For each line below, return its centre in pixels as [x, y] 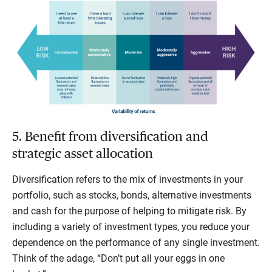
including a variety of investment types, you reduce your [131, 226]
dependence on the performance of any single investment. [136, 242]
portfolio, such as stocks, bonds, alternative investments [132, 195]
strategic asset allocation [83, 153]
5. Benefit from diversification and [110, 136]
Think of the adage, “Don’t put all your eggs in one [118, 258]
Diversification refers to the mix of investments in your [127, 179]
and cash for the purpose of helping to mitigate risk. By [129, 211]
